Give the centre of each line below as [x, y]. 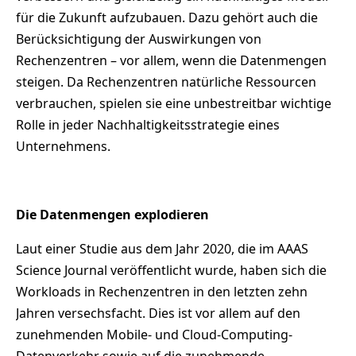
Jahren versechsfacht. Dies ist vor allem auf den [158, 313]
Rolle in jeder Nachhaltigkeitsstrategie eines [148, 125]
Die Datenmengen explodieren [112, 215]
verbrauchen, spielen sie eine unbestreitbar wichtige [174, 104]
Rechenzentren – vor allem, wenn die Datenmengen [171, 61]
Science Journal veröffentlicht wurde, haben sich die [171, 271]
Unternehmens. [63, 147]
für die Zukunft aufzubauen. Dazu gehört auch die [167, 18]
